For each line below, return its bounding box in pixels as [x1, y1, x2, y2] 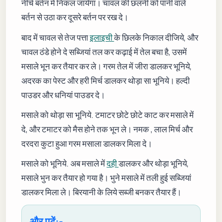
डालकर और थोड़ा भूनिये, [118, 157, 189, 169]
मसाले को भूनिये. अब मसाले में [21, 157, 107, 169]
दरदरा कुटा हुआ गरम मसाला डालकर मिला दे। [21, 137, 153, 149]
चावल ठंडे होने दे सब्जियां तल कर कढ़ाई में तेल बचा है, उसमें [21, 46, 187, 57]
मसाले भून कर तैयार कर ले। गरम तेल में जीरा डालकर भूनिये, [21, 60, 192, 72]
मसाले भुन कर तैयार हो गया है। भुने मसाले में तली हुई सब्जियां [21, 171, 192, 183]
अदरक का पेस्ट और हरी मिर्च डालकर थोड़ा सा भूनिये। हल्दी [21, 74, 190, 86]
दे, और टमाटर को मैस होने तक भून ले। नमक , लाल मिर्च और [21, 123, 193, 135]
